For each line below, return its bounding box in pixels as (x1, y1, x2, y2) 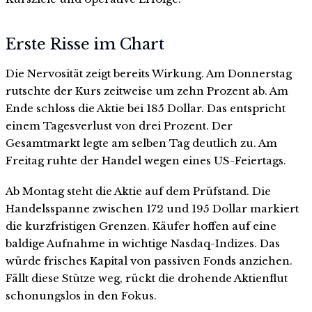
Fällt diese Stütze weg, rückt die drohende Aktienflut (6, 271, 288, 285)
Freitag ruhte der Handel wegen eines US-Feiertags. (6, 154, 286, 168)
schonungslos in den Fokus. (6, 288, 157, 302)
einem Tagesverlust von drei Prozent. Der (6, 119, 233, 133)
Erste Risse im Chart (6, 35, 164, 54)
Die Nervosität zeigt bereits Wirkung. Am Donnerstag (6, 67, 292, 81)
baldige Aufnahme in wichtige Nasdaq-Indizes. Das (6, 236, 280, 250)
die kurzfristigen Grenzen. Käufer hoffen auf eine (6, 219, 276, 233)
